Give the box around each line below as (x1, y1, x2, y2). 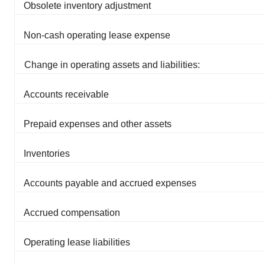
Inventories (24, 148, 70, 159)
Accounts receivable (24, 89, 109, 99)
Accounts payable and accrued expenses (24, 177, 196, 188)
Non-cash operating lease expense (24, 30, 170, 40)
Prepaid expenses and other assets (24, 118, 172, 129)
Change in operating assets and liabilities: (24, 59, 200, 70)
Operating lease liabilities (24, 237, 130, 247)
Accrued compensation (24, 207, 120, 218)
